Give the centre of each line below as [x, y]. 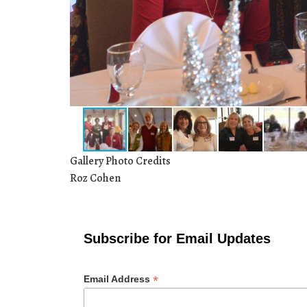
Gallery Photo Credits [120, 161]
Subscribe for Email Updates [177, 238]
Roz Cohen [95, 178]
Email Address [118, 279]
